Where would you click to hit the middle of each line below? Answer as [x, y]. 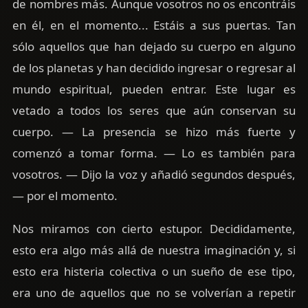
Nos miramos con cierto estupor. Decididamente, [154, 229]
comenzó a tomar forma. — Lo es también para [154, 153]
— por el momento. [65, 196]
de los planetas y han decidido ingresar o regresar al [154, 68]
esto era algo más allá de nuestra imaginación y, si [154, 250]
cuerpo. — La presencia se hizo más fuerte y [154, 132]
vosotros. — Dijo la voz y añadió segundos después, [154, 175]
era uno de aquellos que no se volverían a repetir [154, 293]
